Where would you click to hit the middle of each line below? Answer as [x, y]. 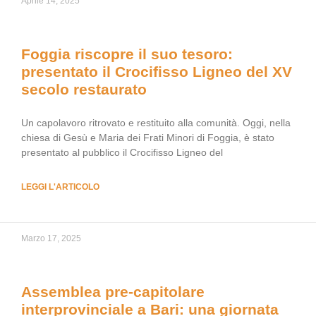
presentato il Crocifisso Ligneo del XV [157, 72]
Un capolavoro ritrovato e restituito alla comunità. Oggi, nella [156, 123]
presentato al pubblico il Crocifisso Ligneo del [122, 152]
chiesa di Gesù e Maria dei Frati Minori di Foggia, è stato [148, 138]
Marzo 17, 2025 [51, 238]
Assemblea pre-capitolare [113, 292]
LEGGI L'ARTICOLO [60, 187]
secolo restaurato [84, 89]
